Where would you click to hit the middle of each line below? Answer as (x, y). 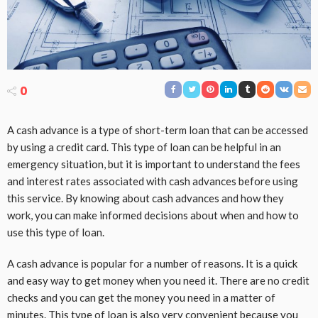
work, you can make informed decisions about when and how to (153, 215)
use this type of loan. (56, 232)
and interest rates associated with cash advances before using (153, 181)
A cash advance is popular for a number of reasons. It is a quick (152, 264)
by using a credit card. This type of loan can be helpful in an (144, 147)
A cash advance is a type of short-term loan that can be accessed (158, 130)
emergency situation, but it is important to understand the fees (154, 164)
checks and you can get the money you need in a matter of (141, 298)
